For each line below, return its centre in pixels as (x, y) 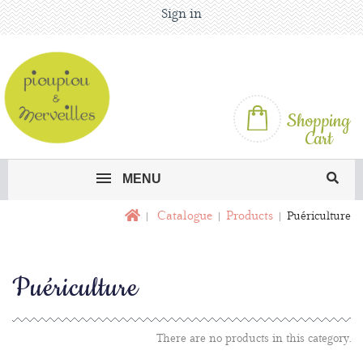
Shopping (318, 121)
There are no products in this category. (254, 338)
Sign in (181, 14)
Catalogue (185, 216)
